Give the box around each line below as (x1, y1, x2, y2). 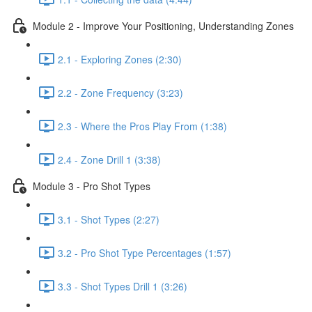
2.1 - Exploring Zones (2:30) (58, 52, 182, 66)
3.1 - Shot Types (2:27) (58, 212, 159, 226)
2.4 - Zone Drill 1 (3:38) (58, 152, 161, 166)
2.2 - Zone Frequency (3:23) (58, 85, 183, 100)
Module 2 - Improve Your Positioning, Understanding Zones (33, 18, 294, 33)
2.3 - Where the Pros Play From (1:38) (58, 118, 227, 133)
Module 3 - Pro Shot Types (33, 178, 150, 193)
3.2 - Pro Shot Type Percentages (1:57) (58, 245, 231, 260)
